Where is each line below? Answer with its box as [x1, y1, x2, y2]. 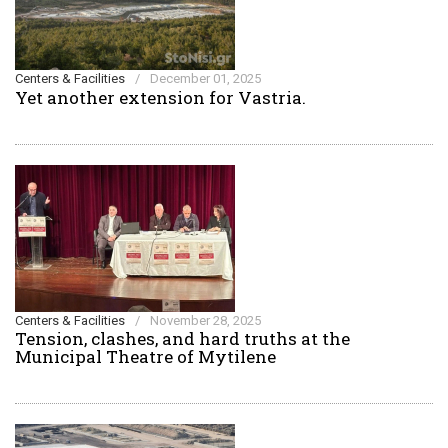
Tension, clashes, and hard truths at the [15, 327, 350, 350]
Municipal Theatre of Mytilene [15, 345, 276, 368]
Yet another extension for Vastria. [15, 86, 306, 109]
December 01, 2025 [150, 71, 261, 86]
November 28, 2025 [150, 313, 261, 328]
